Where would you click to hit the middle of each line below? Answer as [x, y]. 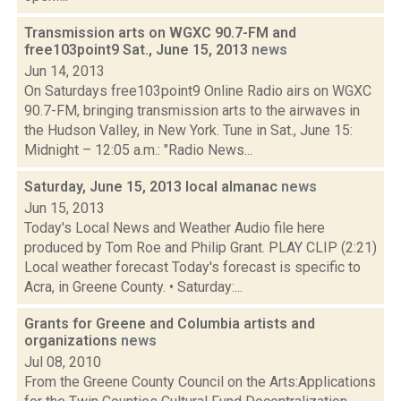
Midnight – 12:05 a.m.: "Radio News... [138, 150]
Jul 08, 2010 [63, 362]
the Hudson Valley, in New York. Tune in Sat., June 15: [188, 130]
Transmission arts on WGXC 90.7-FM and [160, 33]
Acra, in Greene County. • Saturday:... [133, 287]
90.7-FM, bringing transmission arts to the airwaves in [192, 111]
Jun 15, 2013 [64, 208]
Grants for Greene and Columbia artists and [170, 324]
